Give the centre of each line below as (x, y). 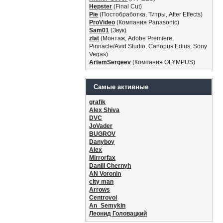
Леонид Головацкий (118, 214)
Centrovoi (103, 198)
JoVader (101, 126)
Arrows (100, 190)
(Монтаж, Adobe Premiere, (137, 38)
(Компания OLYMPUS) (163, 62)
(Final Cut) (127, 6)
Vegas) (99, 54)
